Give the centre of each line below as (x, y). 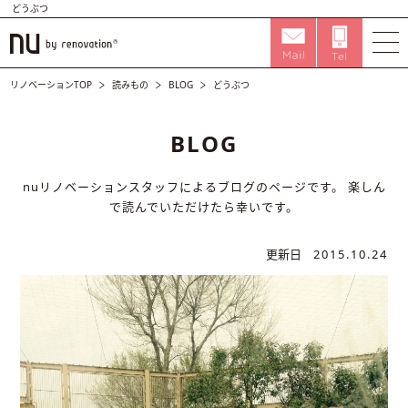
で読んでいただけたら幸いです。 (204, 207)
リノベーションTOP (51, 85)
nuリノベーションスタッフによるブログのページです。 (183, 187)
